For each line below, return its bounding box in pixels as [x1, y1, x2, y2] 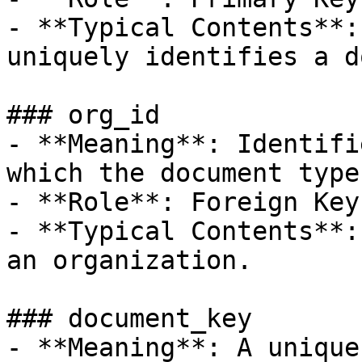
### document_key [6, 304, 252, 333]
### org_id [6, 100, 160, 129]
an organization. [6, 246, 252, 275]
